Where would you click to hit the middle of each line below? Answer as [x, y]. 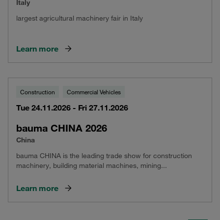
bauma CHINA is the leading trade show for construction [104, 156]
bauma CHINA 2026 [62, 128]
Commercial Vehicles [94, 92]
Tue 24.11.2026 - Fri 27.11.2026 [72, 108]
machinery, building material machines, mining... [92, 165]
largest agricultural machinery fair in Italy [80, 18]
